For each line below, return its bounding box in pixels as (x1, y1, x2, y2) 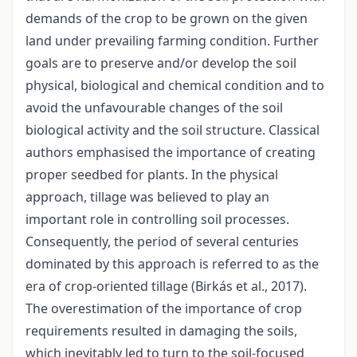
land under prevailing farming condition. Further (25, 32, 319, 50)
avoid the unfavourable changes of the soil (25, 99, 283, 117)
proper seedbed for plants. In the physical (25, 166, 278, 184)
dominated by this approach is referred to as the (25, 255, 319, 273)
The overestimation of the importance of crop (25, 300, 302, 318)
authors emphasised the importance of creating (25, 143, 316, 162)
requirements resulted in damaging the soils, (25, 322, 297, 340)
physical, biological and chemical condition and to (25, 76, 324, 95)
